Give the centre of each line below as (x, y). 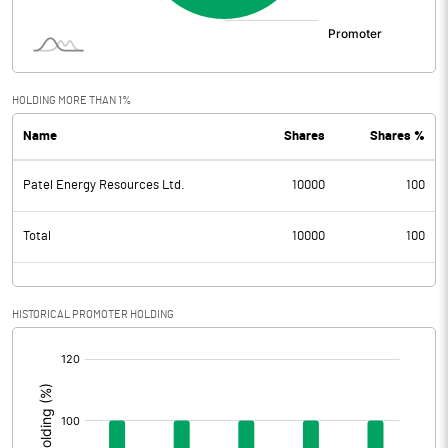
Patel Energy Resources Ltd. (104, 185)
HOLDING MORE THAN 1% (71, 100)
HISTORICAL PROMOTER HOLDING (93, 314)
